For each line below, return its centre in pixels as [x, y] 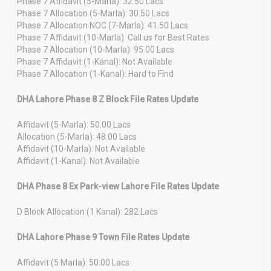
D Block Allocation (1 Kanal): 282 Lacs [87, 211]
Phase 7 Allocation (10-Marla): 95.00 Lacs [96, 49]
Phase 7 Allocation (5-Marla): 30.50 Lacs [93, 13]
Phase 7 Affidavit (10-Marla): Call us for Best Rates [113, 37]
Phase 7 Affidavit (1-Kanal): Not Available [95, 61]
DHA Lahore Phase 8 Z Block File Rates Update [108, 99]
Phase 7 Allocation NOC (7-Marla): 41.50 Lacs [103, 25]
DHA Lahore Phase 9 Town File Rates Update [103, 237]
